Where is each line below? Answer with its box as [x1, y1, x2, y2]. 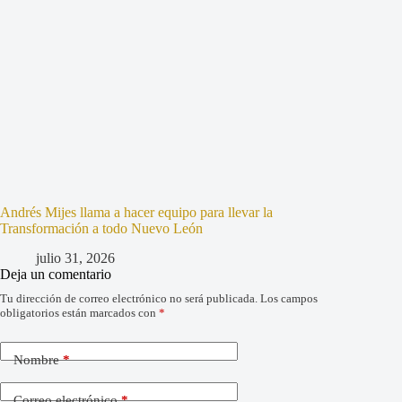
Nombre [13, 352, 59, 367]
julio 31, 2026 [36, 250, 115, 267]
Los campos [260, 292, 318, 306]
